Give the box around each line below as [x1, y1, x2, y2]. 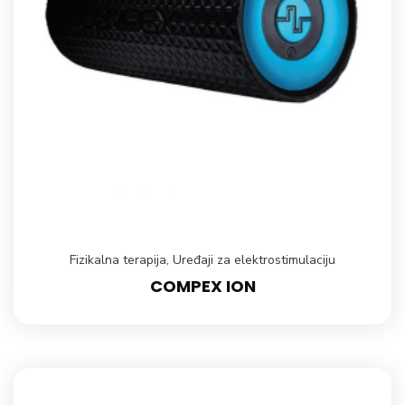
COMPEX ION [149, 275, 256, 298]
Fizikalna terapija [70, 251, 166, 269]
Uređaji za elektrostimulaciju [173, 251, 335, 269]
